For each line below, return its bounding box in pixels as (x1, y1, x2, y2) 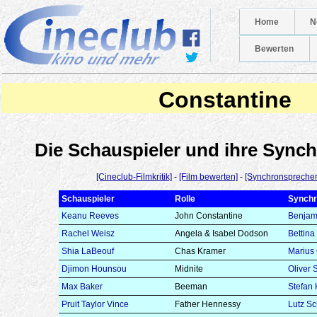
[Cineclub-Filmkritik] (96, 171, 173, 182)
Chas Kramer (175, 246, 226, 256)
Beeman (175, 281, 208, 292)
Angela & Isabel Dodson (175, 228, 269, 238)
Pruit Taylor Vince (62, 299, 129, 309)
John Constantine (175, 210, 243, 221)
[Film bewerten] (179, 171, 238, 182)
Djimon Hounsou (62, 263, 127, 274)
